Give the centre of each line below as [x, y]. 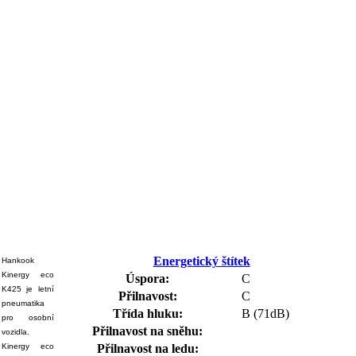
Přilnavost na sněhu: [148, 331]
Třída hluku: [147, 313]
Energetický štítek [201, 261]
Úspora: [148, 278]
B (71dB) [266, 313]
